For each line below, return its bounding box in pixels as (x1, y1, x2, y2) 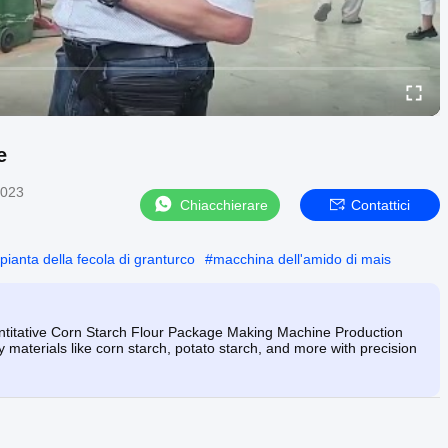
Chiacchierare (180, 196, 268, 213)
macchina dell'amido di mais (213, 250, 391, 267)
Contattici (351, 196, 410, 213)
